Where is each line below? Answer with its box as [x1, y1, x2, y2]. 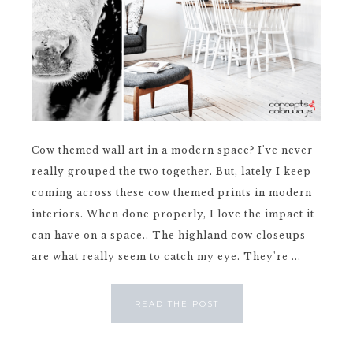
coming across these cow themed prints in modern [32, 187, 312, 199]
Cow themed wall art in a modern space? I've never [32, 144, 313, 156]
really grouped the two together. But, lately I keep [32, 165, 311, 177]
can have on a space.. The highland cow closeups [32, 229, 306, 241]
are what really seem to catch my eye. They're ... [32, 251, 301, 262]
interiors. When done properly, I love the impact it [32, 208, 314, 220]
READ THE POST [134, 299, 219, 309]
